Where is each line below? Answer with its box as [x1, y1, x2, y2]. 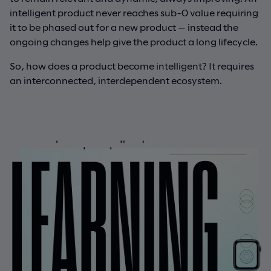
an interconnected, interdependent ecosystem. [10, 74, 222, 86]
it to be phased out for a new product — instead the [10, 21, 238, 33]
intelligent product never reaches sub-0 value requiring [10, 6, 258, 18]
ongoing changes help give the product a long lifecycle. [10, 35, 258, 47]
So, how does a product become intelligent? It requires [10, 59, 254, 71]
